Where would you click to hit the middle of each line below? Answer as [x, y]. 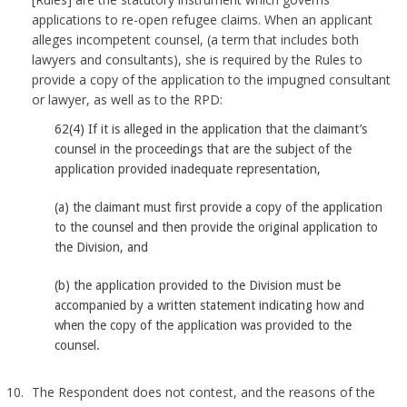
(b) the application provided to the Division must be [198, 285]
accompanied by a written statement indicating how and [210, 305]
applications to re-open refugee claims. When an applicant [203, 20]
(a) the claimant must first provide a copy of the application [219, 207]
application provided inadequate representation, [188, 169]
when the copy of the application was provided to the [203, 325]
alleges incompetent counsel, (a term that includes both [196, 40]
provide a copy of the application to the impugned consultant [212, 79]
